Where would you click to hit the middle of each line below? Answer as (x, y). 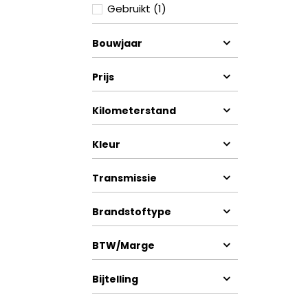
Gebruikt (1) (137, 9)
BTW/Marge (123, 245)
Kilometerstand (134, 111)
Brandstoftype (132, 212)
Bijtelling (115, 279)
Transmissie (124, 178)
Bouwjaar (117, 43)
